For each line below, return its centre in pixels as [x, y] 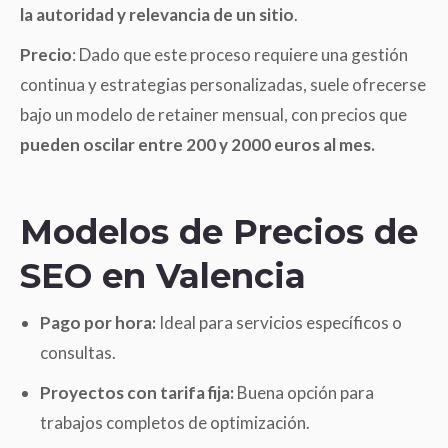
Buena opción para [304, 392]
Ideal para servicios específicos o [279, 322]
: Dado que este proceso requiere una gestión [240, 54]
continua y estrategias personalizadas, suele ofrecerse [223, 84]
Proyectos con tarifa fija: [137, 392]
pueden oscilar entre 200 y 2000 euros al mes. [197, 144]
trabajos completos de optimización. [175, 422]
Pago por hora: [98, 322]
